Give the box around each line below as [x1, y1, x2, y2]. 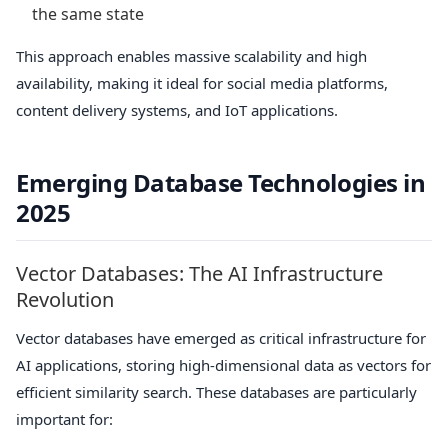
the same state [32, 2, 144, 25]
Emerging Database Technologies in [16, 165, 426, 199]
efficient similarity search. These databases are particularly [16, 381, 417, 402]
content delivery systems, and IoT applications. [16, 99, 338, 120]
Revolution [16, 285, 114, 313]
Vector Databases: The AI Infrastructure [16, 259, 383, 287]
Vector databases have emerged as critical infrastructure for [16, 327, 426, 348]
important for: [16, 408, 113, 429]
